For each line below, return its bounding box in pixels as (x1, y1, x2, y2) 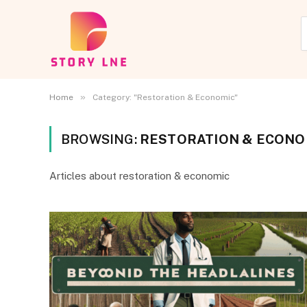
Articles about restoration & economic (49, 169, 230, 182)
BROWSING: (61, 131, 140, 147)
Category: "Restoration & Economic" (93, 92, 238, 102)
